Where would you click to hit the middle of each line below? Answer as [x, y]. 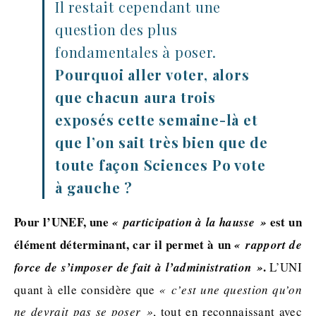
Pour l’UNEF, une [63, 221]
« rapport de [268, 244]
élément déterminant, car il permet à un [124, 244]
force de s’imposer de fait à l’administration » [139, 267]
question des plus [116, 29]
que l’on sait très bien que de [162, 142]
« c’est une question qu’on [230, 289]
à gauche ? [94, 187]
